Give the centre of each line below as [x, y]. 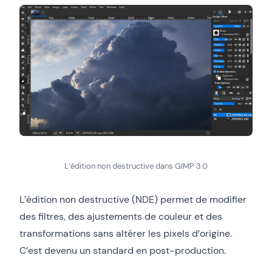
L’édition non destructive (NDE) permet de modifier [133, 199]
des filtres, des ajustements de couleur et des [121, 216]
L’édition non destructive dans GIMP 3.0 [136, 166]
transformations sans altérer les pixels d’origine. [126, 233]
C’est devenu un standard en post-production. [123, 250]
